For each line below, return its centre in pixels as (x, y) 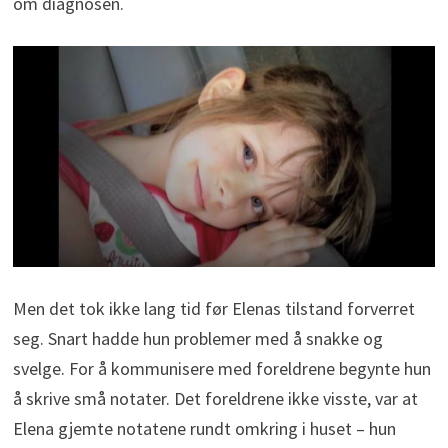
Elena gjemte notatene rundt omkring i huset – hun (204, 429)
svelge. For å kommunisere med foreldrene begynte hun (221, 369)
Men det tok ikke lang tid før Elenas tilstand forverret (213, 309)
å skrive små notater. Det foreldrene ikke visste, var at (215, 399)
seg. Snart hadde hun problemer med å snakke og (197, 339)
